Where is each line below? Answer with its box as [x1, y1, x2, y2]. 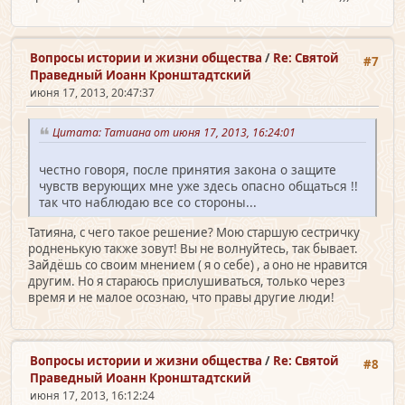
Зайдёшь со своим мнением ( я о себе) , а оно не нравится [28, 256, 367, 273]
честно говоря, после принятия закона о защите [39, 160, 336, 178]
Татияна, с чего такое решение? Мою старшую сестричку [28, 223, 360, 240]
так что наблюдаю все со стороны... [39, 193, 257, 211]
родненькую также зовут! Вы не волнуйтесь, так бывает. [28, 240, 358, 257]
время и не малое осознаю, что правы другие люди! [28, 288, 334, 306]
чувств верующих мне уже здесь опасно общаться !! [39, 176, 358, 194]
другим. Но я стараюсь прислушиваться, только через [28, 272, 345, 289]
